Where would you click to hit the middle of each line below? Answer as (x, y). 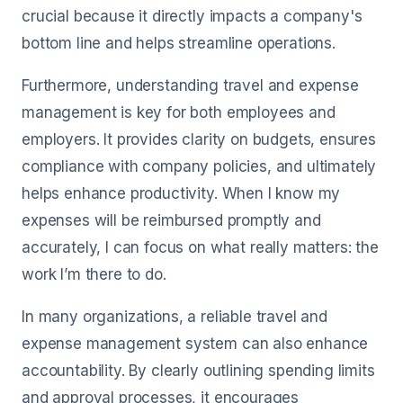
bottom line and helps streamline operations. (179, 43)
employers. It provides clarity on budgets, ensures (199, 139)
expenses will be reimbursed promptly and (171, 220)
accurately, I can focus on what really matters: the (200, 247)
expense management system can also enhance (195, 344)
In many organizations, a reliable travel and (175, 317)
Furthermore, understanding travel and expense (190, 85)
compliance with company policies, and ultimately (199, 166)
